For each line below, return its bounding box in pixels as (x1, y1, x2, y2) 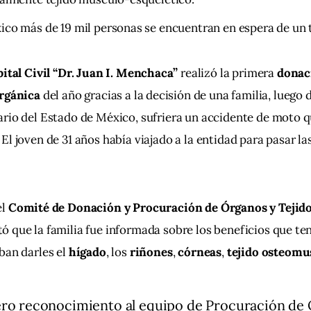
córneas (178, 244, 222, 260)
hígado (68, 244, 106, 260)
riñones (129, 244, 173, 260)
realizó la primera (178, 65, 277, 81)
